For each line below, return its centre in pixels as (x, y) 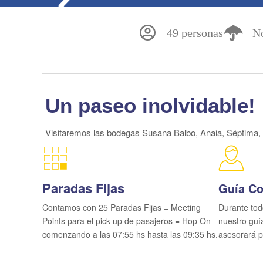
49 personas (195, 33)
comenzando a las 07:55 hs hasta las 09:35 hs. (130, 234)
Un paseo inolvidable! (150, 105)
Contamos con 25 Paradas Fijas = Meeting (122, 207)
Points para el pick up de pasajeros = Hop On (127, 221)
